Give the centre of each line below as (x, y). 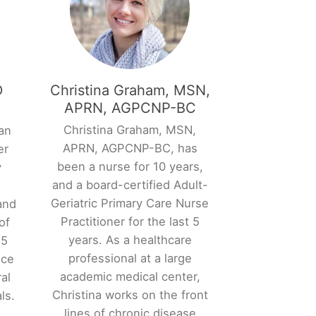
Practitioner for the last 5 (130, 222)
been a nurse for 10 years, (130, 167)
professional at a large (130, 259)
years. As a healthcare (130, 240)
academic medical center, (130, 277)
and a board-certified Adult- (130, 185)
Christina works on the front (130, 295)
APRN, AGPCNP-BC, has (130, 148)
